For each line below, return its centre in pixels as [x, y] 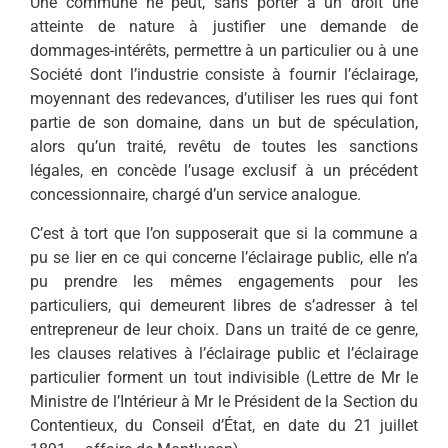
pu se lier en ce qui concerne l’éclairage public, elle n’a [224, 257]
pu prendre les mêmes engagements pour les [224, 281]
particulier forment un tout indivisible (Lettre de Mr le [224, 377]
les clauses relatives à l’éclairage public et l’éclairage [224, 353]
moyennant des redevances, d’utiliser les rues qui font [224, 99]
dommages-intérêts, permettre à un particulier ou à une [224, 51]
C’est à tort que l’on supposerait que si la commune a [224, 233]
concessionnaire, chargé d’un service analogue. [195, 195]
